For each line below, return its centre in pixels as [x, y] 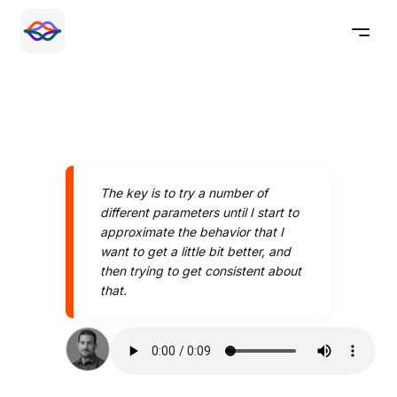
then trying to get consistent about [201, 271]
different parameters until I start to [199, 212]
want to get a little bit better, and [195, 251]
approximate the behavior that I [192, 232]
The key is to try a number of [184, 193]
